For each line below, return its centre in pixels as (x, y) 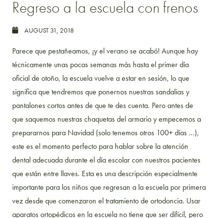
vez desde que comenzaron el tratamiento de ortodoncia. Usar (106, 201)
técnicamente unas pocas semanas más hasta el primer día (100, 65)
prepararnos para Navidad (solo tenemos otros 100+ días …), (106, 133)
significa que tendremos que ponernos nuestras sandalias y (101, 92)
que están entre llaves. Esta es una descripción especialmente (105, 174)
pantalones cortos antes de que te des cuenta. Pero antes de (103, 106)
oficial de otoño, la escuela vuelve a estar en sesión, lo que (101, 78)
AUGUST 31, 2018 (48, 30)
